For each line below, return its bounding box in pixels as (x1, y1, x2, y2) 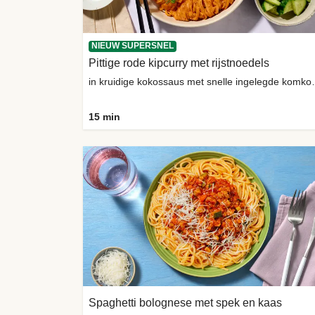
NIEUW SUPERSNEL (91, 40, 174, 51)
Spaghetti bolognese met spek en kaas (89, 297, 282, 309)
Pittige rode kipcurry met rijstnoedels (89, 56, 269, 69)
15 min (89, 111, 120, 123)
